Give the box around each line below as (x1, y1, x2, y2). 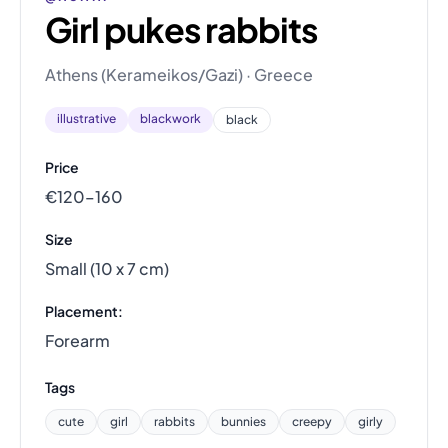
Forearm (45, 330, 110, 351)
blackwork (140, 111, 201, 126)
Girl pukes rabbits (45, 8, 317, 51)
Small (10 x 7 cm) (45, 258, 169, 279)
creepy (292, 414, 332, 429)
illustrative (57, 111, 116, 126)
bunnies (221, 414, 266, 429)
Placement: (45, 302, 123, 320)
